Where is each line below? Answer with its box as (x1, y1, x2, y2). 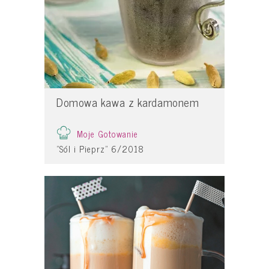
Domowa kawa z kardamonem (56, 93, 199, 112)
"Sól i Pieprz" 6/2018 (56, 141, 145, 156)
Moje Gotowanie (77, 126, 139, 141)
